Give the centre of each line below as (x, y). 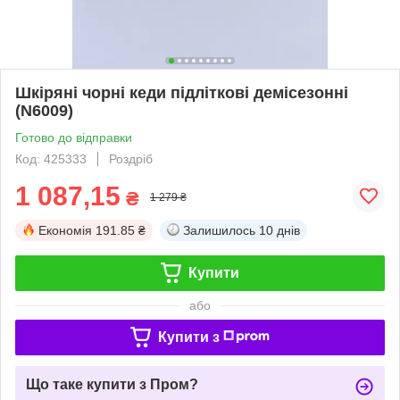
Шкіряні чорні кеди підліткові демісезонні (182, 92)
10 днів (279, 230)
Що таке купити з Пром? (112, 384)
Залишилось (219, 230)
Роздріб (131, 158)
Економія (65, 230)
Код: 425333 (51, 158)
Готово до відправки (74, 137)
